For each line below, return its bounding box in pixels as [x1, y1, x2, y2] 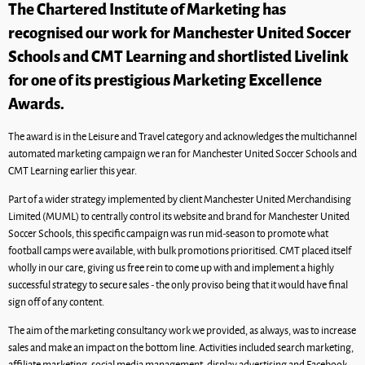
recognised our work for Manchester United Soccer [8, 20, 351, 43]
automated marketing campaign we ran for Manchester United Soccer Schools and [8, 146, 357, 161]
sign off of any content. [8, 294, 111, 310]
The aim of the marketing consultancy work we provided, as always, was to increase [8, 323, 356, 338]
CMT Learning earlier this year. [8, 163, 137, 178]
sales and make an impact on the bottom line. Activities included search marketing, [8, 340, 354, 355]
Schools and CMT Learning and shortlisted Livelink [8, 43, 349, 67]
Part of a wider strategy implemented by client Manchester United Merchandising [8, 191, 351, 207]
